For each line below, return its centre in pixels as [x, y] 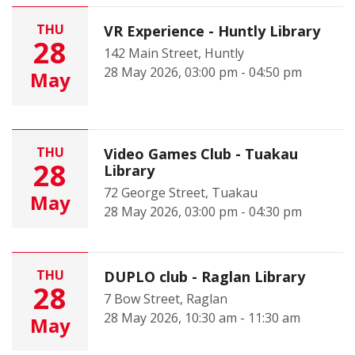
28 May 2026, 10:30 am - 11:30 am [202, 318]
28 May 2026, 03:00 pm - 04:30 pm [203, 212]
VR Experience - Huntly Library [212, 31]
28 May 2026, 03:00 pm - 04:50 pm [203, 72]
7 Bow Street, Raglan [166, 299]
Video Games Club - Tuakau [201, 154]
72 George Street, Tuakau [181, 193]
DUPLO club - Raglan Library [204, 277]
